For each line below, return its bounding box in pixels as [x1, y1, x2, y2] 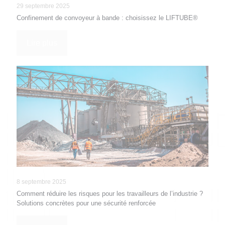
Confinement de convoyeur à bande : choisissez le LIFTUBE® [17, 14, 198, 22]
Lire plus [27, 39, 57, 47]
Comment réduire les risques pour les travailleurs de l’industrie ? [17, 190, 203, 198]
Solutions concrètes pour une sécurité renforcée [17, 199, 156, 207]
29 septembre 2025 [17, 3, 70, 10]
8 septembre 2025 [17, 178, 66, 186]
